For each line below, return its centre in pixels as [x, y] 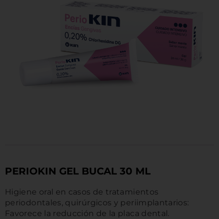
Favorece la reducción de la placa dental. [87, 213]
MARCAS [105, 20]
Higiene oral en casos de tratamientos [82, 192]
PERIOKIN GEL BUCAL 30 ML [78, 171]
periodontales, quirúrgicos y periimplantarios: [97, 202]
